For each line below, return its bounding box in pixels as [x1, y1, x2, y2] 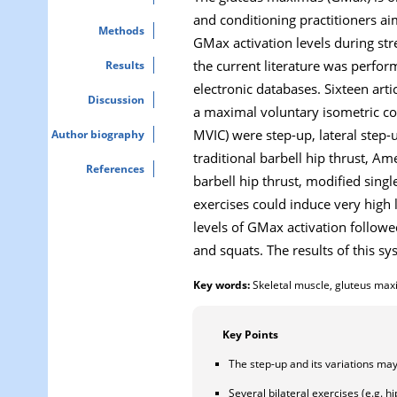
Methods [98, 23, 144, 38]
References [86, 161, 144, 176]
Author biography [51, 127, 144, 142]
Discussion [88, 92, 144, 107]
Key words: [193, 277, 250, 292]
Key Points [222, 327, 278, 341]
